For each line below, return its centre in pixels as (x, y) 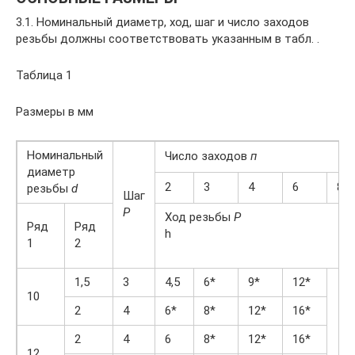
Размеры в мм (55, 111)
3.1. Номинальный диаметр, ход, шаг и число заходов (162, 22)
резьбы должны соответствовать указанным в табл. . (168, 38)
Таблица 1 (44, 75)
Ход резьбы (199, 217)
